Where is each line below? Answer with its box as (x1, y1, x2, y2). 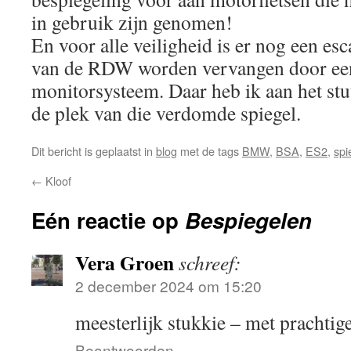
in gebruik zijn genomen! (31, 8, 233, 35)
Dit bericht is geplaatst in (31, 142, 156, 159)
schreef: (179, 248, 241, 276)
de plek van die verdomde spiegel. (31, 99, 301, 126)
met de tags (177, 142, 242, 159)
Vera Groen (75, 247, 174, 277)
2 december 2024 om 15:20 (75, 274, 262, 296)
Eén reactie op (31, 204, 185, 235)
